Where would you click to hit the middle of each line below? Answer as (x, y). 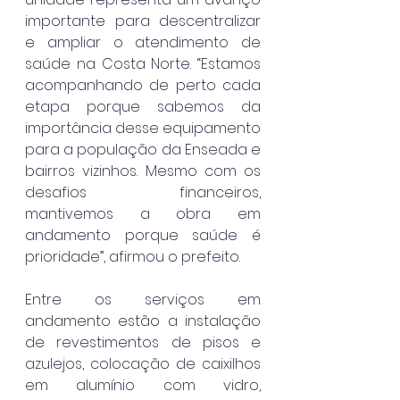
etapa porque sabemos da (143, 107)
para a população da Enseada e (143, 150)
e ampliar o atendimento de (143, 43)
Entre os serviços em (143, 300)
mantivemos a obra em (143, 214)
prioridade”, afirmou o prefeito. (133, 257)
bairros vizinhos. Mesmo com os (143, 171)
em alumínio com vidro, (143, 386)
